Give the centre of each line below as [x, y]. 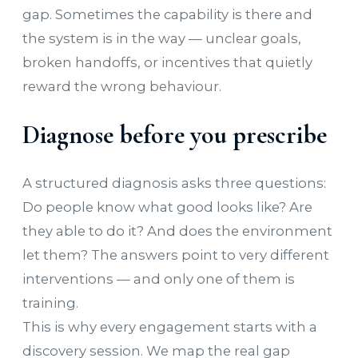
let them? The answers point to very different [176, 255]
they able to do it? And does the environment [177, 231]
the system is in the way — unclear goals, [162, 38]
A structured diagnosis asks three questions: [174, 183]
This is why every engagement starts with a [170, 327]
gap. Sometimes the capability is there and [167, 14]
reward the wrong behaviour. [122, 86]
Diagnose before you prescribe [175, 134]
